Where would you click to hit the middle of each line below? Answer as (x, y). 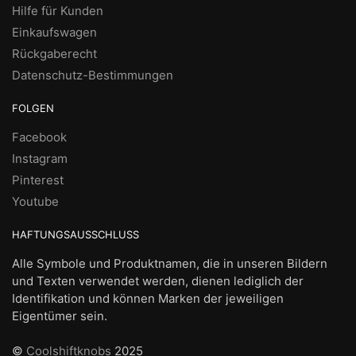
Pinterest (38, 180)
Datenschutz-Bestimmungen (93, 75)
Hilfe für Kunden (58, 10)
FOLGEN (33, 108)
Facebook (39, 137)
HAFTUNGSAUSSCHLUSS (75, 234)
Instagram (40, 158)
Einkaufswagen (54, 32)
